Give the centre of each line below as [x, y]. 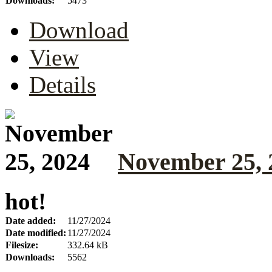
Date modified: [36, 233]
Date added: [31, 221]
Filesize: [22, 245]
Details [63, 84]
